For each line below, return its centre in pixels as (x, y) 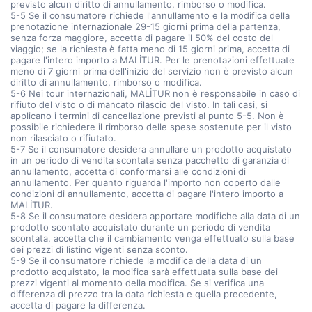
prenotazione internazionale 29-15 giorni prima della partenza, (146, 26)
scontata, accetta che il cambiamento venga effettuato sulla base (153, 238)
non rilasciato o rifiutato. (63, 138)
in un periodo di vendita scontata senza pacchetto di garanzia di (150, 160)
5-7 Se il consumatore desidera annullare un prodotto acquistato (151, 149)
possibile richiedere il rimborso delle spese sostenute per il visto (151, 127)
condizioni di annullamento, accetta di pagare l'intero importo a (147, 194)
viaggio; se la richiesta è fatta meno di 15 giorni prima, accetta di (150, 49)
